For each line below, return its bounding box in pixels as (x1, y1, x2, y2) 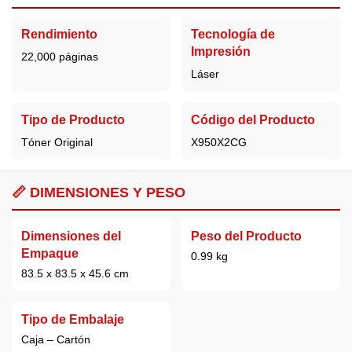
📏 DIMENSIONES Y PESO (12, 185, 185, 201)
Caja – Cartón (21, 332, 90, 346)
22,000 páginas (21, 50, 98, 64)
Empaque (21, 247, 79, 261)
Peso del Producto (190, 229, 302, 244)
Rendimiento (21, 27, 97, 42)
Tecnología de (190, 27, 275, 42)
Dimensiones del (21, 229, 121, 244)
